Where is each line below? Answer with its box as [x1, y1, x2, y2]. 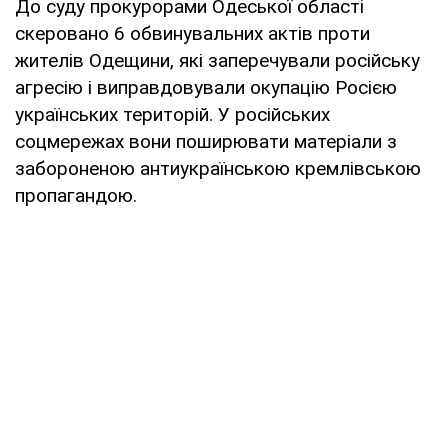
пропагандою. [15, 183, 137, 207]
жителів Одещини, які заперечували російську [15, 48, 420, 72]
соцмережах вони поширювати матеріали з [15, 129, 397, 153]
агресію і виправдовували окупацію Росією [15, 75, 397, 99]
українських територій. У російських [15, 102, 330, 126]
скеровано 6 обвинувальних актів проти [15, 21, 370, 45]
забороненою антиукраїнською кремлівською [15, 156, 421, 180]
